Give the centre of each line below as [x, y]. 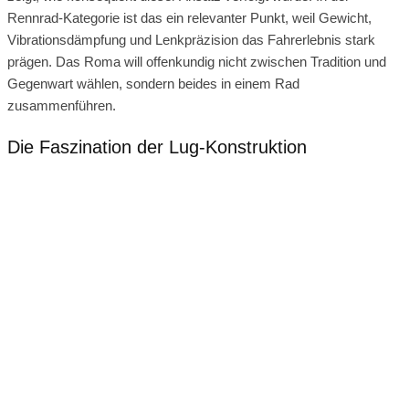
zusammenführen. [62, 106]
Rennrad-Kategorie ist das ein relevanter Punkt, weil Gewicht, [189, 18]
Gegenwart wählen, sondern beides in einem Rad [153, 84]
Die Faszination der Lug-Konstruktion [157, 147]
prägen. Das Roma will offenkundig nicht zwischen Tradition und [197, 62]
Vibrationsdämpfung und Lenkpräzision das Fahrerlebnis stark [191, 40]
